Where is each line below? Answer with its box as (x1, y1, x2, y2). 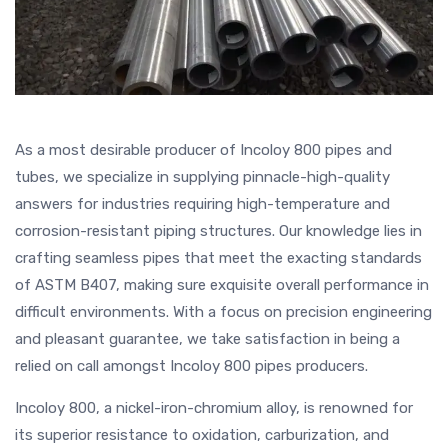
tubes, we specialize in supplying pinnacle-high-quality (15, 168, 390, 187)
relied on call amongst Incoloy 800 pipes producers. (15, 357, 368, 376)
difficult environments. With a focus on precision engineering (15, 303, 432, 322)
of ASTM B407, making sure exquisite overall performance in (15, 276, 429, 295)
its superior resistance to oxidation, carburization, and (15, 426, 389, 445)
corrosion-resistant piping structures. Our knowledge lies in (15, 222, 422, 241)
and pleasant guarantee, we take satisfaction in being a (15, 330, 400, 349)
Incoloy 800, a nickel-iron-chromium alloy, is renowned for (15, 399, 413, 418)
